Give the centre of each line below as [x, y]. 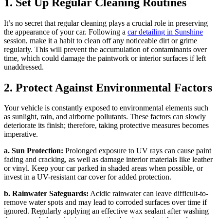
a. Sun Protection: [34, 151]
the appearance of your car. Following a [66, 32]
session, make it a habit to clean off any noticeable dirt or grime [100, 40]
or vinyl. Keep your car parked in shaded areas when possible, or [103, 168]
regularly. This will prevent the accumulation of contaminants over [105, 49]
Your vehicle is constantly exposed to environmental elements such [106, 108]
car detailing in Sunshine [165, 32]
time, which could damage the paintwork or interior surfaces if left [105, 58]
